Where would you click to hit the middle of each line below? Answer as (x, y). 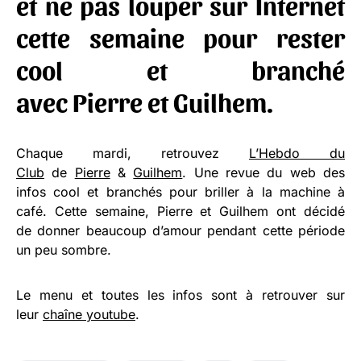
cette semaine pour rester (180, 36)
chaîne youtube (89, 314)
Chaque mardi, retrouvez (133, 153)
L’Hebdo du (297, 153)
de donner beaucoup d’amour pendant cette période (180, 230)
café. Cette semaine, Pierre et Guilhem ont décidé (180, 211)
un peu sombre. (64, 249)
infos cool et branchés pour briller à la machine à (180, 191)
